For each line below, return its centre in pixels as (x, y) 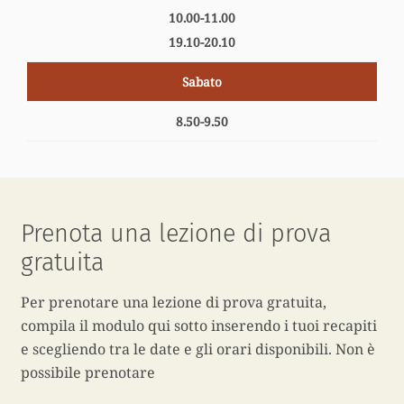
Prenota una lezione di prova (176, 234)
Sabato (202, 82)
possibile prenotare (88, 372)
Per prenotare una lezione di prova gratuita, (174, 302)
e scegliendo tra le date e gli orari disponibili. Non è (198, 349)
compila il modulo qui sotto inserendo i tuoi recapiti (199, 326)
